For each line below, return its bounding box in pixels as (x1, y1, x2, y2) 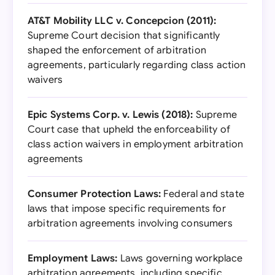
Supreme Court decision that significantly (28, 29, 220, 42)
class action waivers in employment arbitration (28, 138, 244, 150)
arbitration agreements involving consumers (28, 217, 233, 230)
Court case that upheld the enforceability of (28, 123, 231, 136)
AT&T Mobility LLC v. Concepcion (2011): (28, 15, 217, 27)
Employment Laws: (28, 252, 118, 265)
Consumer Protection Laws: (28, 188, 161, 200)
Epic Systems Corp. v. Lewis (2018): (28, 109, 193, 121)
